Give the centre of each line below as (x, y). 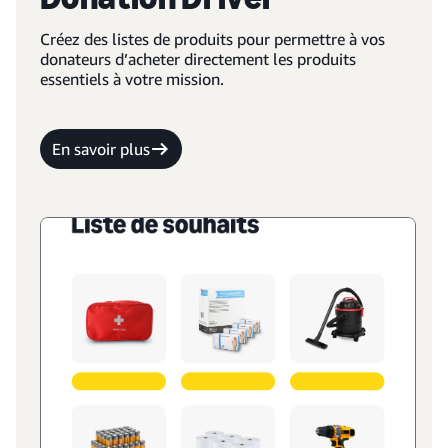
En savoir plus (101, 149)
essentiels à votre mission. (132, 79)
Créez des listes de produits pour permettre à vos (212, 39)
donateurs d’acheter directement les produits (198, 59)
